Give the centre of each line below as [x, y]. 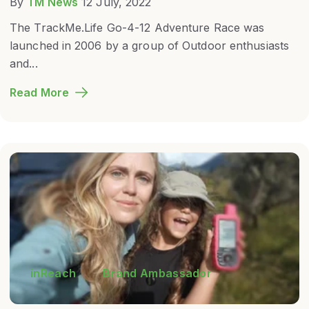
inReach [53, 273]
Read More [39, 93]
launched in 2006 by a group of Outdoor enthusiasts [150, 46]
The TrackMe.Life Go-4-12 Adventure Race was [137, 28]
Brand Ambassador [158, 273]
